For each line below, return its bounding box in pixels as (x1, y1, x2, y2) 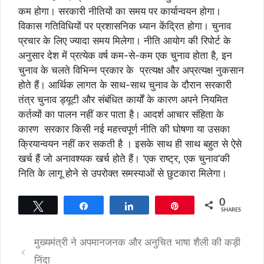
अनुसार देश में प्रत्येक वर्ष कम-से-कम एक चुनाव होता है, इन (18, 49, 232, 61)
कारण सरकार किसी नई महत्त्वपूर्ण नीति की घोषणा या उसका (18, 123, 230, 135)
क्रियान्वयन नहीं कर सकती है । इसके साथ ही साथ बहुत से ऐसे (18, 137, 242, 150)
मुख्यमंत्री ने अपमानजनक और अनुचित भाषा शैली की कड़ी (34, 236, 241, 248)
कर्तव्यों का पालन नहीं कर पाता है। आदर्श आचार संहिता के (18, 108, 224, 120)
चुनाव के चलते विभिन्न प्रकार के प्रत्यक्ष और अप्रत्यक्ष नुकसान (18, 64, 244, 76)
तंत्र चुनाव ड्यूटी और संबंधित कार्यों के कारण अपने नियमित (18, 93, 228, 105)
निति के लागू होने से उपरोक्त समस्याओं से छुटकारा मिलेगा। (18, 167, 227, 179)
